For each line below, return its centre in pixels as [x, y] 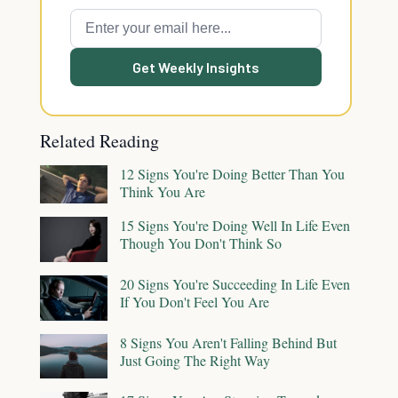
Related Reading [99, 141]
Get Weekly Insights [196, 67]
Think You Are [163, 191]
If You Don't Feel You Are [195, 302]
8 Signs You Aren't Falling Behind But [228, 342]
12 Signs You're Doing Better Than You [232, 174]
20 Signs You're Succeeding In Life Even [235, 284]
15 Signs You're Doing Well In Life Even [235, 225]
